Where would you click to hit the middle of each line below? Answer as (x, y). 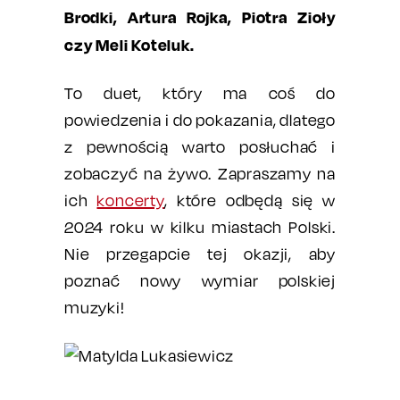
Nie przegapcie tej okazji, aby (200, 254)
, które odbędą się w (250, 200)
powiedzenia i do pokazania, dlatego (200, 120)
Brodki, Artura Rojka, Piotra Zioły (200, 17)
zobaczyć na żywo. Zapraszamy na (200, 174)
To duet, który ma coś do (200, 93)
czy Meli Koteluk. (129, 45)
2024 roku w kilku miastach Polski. (200, 227)
